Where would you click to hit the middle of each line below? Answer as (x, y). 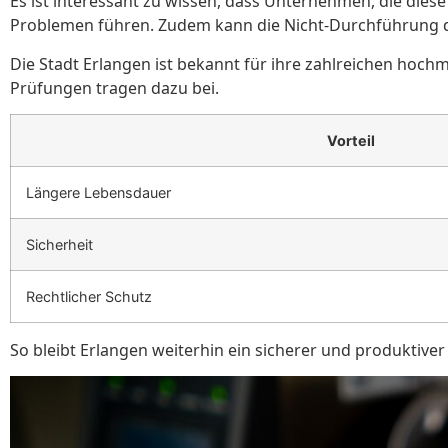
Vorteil (350, 140)
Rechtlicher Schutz (89, 296)
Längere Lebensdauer (98, 192)
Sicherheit (59, 244)
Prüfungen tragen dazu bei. (114, 87)
